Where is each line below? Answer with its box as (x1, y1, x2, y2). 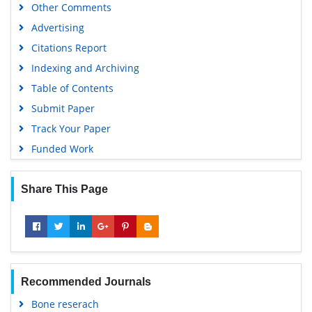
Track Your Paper (31, 122, 111, 136)
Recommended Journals (20, 276, 151, 288)
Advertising (31, 21, 84, 35)
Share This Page (20, 183, 108, 196)
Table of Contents (31, 81, 114, 95)
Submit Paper (31, 102, 95, 116)
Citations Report (31, 41, 107, 55)
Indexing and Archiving (31, 61, 139, 75)
